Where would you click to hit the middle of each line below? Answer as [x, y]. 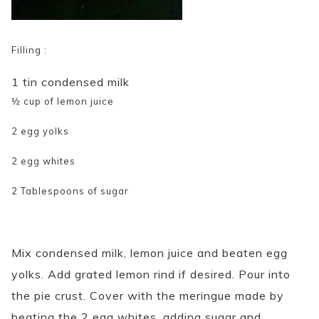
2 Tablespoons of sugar [70, 190]
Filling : [29, 50]
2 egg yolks [40, 131]
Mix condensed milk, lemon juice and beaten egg [150, 252]
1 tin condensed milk [70, 82]
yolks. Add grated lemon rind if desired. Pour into [151, 274]
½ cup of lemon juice [63, 101]
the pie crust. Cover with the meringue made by [148, 295]
